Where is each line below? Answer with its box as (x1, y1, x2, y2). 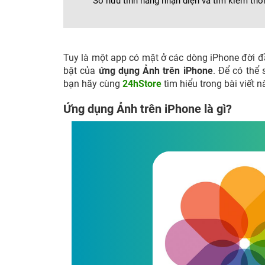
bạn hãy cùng (63, 78, 122, 89)
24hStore (122, 78, 161, 89)
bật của (63, 65, 99, 76)
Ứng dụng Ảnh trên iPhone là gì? (63, 102, 232, 116)
